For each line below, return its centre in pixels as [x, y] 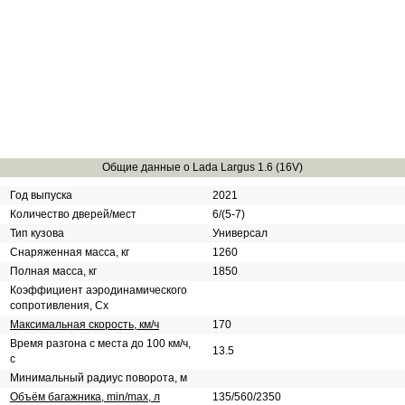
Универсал [240, 233]
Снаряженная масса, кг [70, 252]
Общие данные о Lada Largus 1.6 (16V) [202, 167]
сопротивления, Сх [59, 306]
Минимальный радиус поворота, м [99, 378]
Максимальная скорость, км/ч [85, 325]
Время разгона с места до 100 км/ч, [100, 344]
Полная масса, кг [53, 271]
